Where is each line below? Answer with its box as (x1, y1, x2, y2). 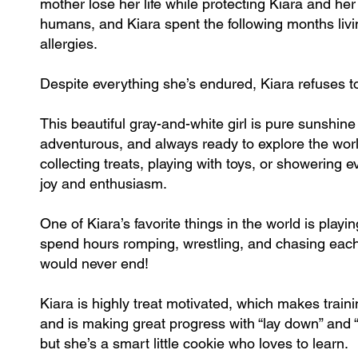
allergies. (40, 35, 97, 52)
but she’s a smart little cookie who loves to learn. (40, 335, 348, 352)
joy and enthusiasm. (40, 175, 167, 192)
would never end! (40, 255, 149, 272)
